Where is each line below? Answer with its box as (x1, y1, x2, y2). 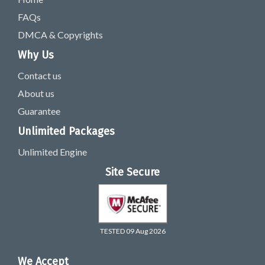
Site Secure (105, 166, 160, 179)
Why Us (18, 49, 54, 62)
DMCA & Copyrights (18, 29, 103, 40)
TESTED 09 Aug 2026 (99, 227, 166, 235)
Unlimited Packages (18, 125, 115, 138)
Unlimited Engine (18, 146, 87, 157)
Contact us (18, 70, 62, 81)
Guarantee (18, 105, 60, 117)
